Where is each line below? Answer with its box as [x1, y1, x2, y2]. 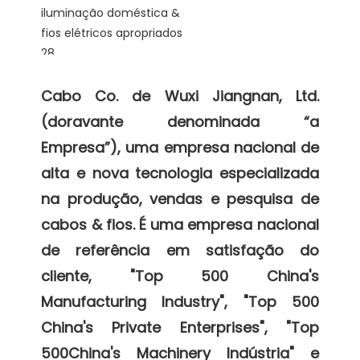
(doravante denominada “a [41, 111, 319, 132]
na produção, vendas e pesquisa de [41, 188, 319, 209]
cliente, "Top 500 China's [41, 265, 319, 286]
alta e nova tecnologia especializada [41, 162, 319, 183]
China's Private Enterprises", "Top [41, 317, 319, 337]
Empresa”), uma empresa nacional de [41, 137, 319, 157]
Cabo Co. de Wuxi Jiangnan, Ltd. [41, 85, 319, 106]
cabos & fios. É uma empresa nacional [41, 214, 319, 235]
